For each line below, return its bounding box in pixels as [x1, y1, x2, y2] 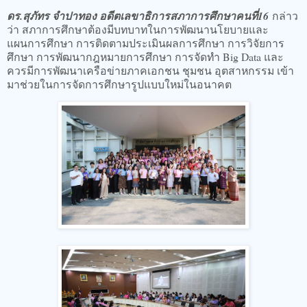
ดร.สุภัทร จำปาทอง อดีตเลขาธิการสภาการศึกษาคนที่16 [7, 8, 272, 23]
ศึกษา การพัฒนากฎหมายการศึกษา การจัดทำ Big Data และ [7, 49, 284, 64]
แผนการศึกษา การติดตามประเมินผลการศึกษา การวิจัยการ [7, 35, 284, 50]
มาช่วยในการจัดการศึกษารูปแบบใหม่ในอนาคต [7, 76, 235, 91]
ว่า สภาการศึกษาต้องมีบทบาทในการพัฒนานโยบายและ [7, 21, 269, 36]
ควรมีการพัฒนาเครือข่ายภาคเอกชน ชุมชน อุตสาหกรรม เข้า [7, 62, 294, 77]
